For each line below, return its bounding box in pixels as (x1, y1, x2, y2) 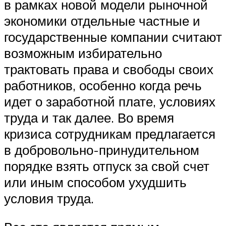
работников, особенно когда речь (4, 77, 202, 93)
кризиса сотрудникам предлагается (4, 125, 215, 142)
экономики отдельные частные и (4, 12, 200, 29)
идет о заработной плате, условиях (4, 93, 215, 109)
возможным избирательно (4, 44, 162, 61)
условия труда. (4, 190, 94, 206)
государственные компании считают (4, 28, 222, 45)
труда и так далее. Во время (4, 109, 174, 126)
